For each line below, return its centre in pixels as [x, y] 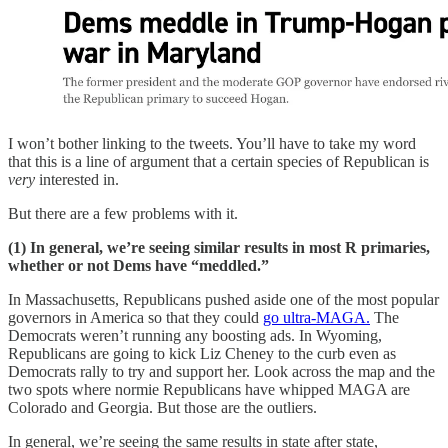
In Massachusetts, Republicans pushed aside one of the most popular [223, 300]
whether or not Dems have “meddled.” [138, 266]
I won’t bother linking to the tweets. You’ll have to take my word [212, 144]
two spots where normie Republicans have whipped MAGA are [209, 390]
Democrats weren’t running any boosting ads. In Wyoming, [195, 336]
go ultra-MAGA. [316, 318]
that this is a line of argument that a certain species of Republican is [218, 162]
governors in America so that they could [135, 318]
